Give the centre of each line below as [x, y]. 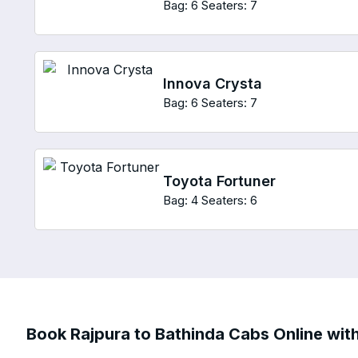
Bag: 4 [181, 200]
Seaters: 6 [230, 200]
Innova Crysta [213, 83]
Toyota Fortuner [220, 181]
